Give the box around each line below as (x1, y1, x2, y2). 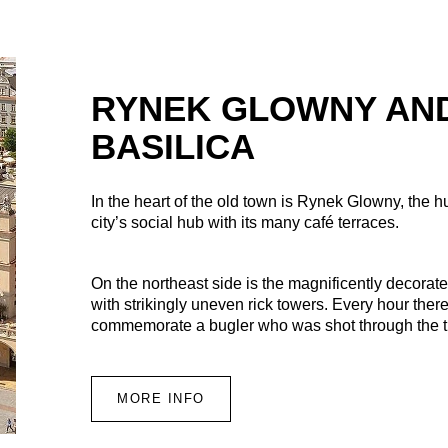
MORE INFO (116, 390, 205, 406)
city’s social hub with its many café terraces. (90, 213, 403, 231)
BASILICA (90, 126, 255, 166)
